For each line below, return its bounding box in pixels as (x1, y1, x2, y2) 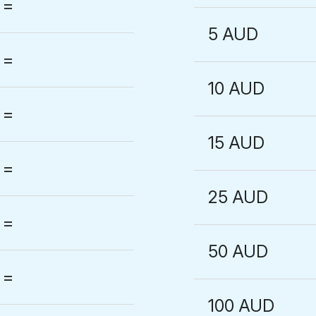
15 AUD (208, 133, 265, 153)
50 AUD (208, 241, 269, 262)
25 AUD (208, 187, 269, 207)
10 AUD (208, 78, 265, 99)
